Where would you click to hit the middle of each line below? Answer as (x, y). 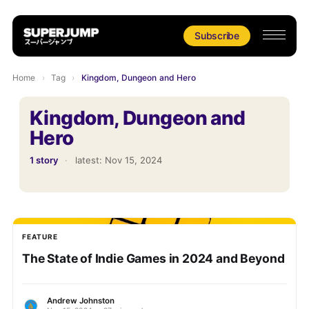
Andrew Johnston (80, 300)
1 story (43, 160)
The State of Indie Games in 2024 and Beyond (153, 259)
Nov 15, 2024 (133, 160)
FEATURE (40, 237)
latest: (90, 160)
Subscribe (217, 36)
